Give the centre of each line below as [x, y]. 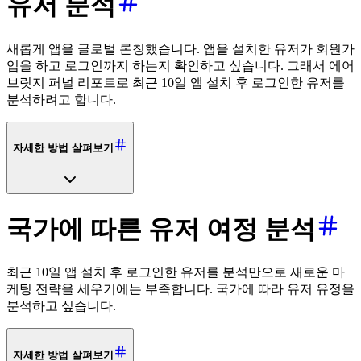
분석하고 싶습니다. [61, 306]
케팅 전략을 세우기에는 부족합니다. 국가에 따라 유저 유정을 [180, 289]
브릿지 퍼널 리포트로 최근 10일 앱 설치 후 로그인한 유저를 [176, 82]
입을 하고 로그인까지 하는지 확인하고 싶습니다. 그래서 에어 [180, 65]
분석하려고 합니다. [61, 99]
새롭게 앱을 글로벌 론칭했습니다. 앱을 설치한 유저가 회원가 [180, 48]
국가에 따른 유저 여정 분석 [161, 228]
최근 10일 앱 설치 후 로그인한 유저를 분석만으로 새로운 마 [176, 272]
